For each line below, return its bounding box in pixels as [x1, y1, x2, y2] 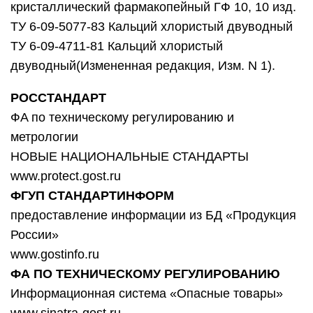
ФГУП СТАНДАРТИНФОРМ [10, 189, 174, 203]
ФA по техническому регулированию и [10, 110, 234, 124]
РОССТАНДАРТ [10, 91, 106, 105]
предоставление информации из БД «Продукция [10, 208, 296, 222]
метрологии [10, 130, 78, 144]
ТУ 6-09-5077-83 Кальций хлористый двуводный [10, 20, 293, 34]
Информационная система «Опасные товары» [10, 286, 283, 300]
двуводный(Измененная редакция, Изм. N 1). [10, 59, 275, 73]
